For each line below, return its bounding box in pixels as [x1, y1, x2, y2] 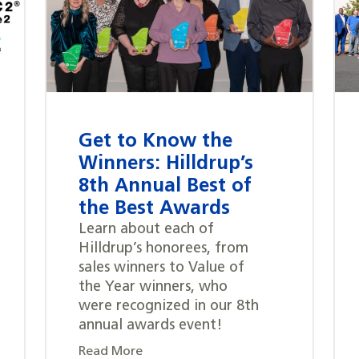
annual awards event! [79, 318, 222, 334]
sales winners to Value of [79, 260, 244, 276]
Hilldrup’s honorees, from [79, 241, 248, 257]
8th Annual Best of [79, 177, 252, 197]
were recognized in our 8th [79, 299, 259, 315]
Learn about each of [79, 222, 214, 238]
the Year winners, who [79, 280, 228, 296]
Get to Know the [79, 132, 232, 152]
